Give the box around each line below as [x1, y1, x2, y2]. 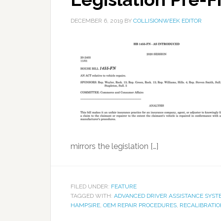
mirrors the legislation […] [71, 142, 158, 151]
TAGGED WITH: [71, 192, 114, 199]
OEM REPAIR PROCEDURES [103, 202, 177, 209]
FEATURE [111, 183, 137, 190]
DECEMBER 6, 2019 [71, 17, 123, 24]
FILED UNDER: [71, 183, 111, 190]
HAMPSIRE [71, 202, 100, 209]
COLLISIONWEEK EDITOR [133, 17, 202, 24]
